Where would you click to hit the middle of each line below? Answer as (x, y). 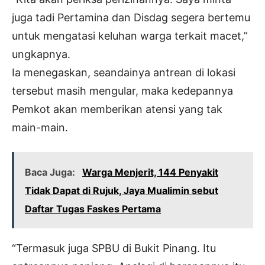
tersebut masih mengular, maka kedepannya (122, 91)
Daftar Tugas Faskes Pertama (93, 209)
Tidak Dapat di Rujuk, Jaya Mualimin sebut (122, 191)
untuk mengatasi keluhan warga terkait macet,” (130, 36)
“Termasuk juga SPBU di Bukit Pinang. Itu (114, 248)
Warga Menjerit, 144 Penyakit (150, 172)
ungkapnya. (41, 54)
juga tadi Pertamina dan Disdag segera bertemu (131, 18)
